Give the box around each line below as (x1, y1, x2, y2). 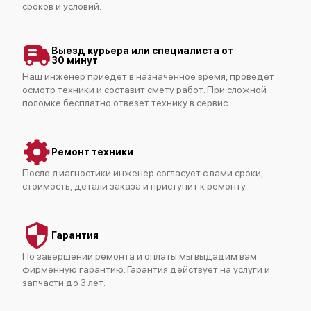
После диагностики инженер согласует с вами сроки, (22, 167, 263, 178)
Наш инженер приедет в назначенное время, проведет (22, 70, 274, 82)
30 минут (51, 54, 98, 66)
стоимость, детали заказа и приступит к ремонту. (22, 180, 247, 192)
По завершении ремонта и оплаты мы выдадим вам (22, 250, 257, 262)
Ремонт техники (51, 146, 133, 158)
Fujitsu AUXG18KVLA (114, 274, 197, 284)
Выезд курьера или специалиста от (51, 44, 233, 56)
